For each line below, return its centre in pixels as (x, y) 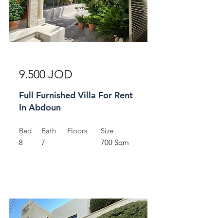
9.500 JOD (46, 74)
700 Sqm (115, 142)
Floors (77, 131)
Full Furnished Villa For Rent (76, 95)
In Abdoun (40, 107)
